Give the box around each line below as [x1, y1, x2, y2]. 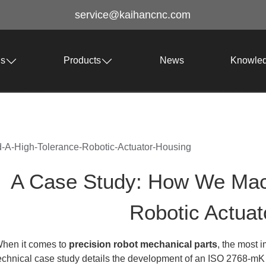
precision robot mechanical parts [69, 239, 218, 249]
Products [64, 55, 102, 65]
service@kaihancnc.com [75, 9, 191, 21]
